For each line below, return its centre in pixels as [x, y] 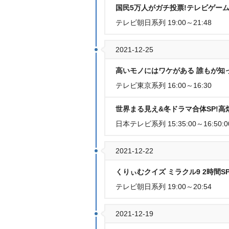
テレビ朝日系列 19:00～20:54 [164, 187]
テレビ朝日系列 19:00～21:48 [164, 22]
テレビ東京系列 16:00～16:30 [164, 85]
